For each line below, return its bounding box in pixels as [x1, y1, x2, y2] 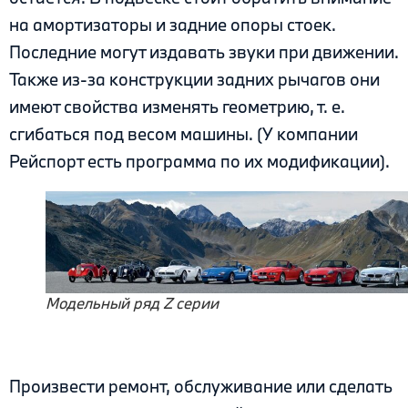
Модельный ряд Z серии [46, 293, 219, 313]
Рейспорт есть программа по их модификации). [9, 149, 390, 172]
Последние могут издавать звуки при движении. [9, 40, 399, 63]
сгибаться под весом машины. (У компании [9, 122, 358, 145]
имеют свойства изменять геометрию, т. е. [9, 95, 345, 117]
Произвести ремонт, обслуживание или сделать [9, 374, 393, 397]
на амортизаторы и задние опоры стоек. [9, 13, 336, 36]
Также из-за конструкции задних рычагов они [9, 67, 380, 90]
